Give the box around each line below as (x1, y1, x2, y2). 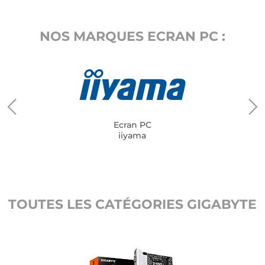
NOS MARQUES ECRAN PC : (40, 28, 225, 44)
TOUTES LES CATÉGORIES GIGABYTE (8, 196, 257, 212)
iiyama (118, 130, 147, 141)
